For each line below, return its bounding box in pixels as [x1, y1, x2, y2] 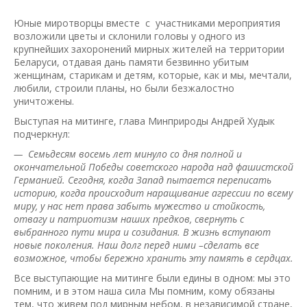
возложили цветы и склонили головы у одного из [14, 29, 245, 42]
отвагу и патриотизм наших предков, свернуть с [14, 212, 244, 225]
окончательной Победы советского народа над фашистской [14, 160, 293, 173]
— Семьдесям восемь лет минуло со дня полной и [14, 147, 242, 160]
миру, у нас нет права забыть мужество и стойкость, [14, 199, 265, 212]
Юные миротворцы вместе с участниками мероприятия [14, 16, 280, 29]
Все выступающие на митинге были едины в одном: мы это [14, 271, 291, 284]
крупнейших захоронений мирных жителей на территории [14, 42, 284, 56]
